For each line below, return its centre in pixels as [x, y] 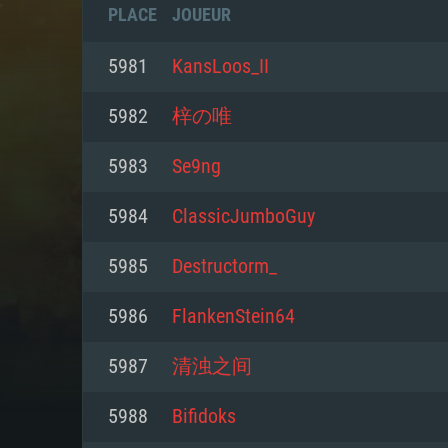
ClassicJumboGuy [243, 217]
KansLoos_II [220, 67]
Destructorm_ [224, 267]
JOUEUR [201, 14]
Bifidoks [204, 417]
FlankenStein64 [233, 317]
